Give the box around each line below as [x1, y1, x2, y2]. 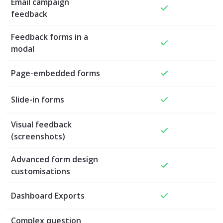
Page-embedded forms [11, 67, 100, 79]
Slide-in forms [11, 94, 64, 105]
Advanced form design [11, 153, 98, 165]
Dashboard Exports [11, 190, 85, 201]
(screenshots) [11, 130, 65, 142]
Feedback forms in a [11, 31, 88, 42]
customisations [11, 165, 70, 177]
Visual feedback [11, 118, 72, 130]
